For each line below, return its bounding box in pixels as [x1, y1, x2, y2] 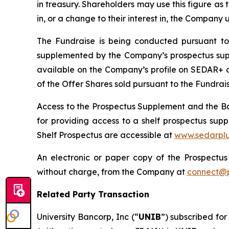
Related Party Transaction [37, 189, 149, 200]
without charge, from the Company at [37, 167, 187, 177]
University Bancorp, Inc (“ [37, 212, 139, 222]
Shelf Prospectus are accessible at [37, 130, 174, 141]
